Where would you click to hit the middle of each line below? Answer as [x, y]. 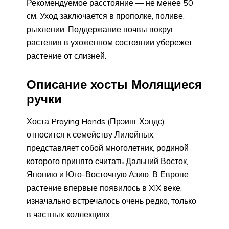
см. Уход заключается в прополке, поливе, [106, 16]
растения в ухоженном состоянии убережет [109, 42]
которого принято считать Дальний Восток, [107, 161]
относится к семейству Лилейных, [91, 134]
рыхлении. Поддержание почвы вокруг [100, 29]
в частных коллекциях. [69, 214]
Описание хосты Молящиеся [114, 84]
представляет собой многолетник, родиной [108, 147]
